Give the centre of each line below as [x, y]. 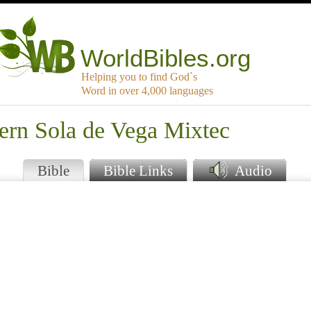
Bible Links [138, 171]
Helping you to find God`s [139, 77]
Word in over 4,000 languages [147, 91]
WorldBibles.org [166, 58]
